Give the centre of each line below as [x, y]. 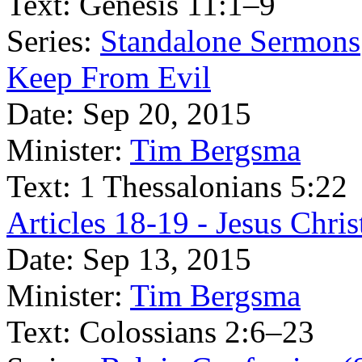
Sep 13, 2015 [167, 259]
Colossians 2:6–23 [197, 332]
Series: [49, 41]
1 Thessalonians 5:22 [213, 186]
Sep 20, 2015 [167, 114]
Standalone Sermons [230, 41]
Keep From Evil [109, 77]
